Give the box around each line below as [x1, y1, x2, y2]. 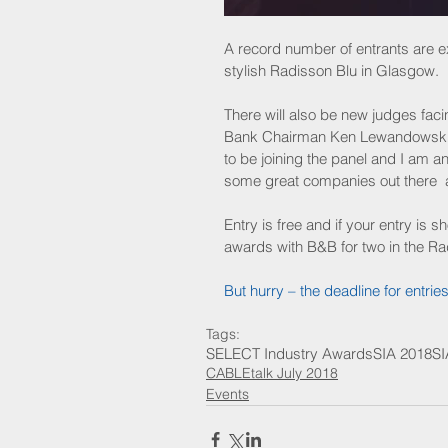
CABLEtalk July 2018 [206, 364, 338, 383]
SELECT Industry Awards [206, 344, 373, 364]
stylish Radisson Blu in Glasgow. [224, 61, 439, 81]
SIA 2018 [373, 344, 432, 364]
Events [206, 385, 249, 404]
